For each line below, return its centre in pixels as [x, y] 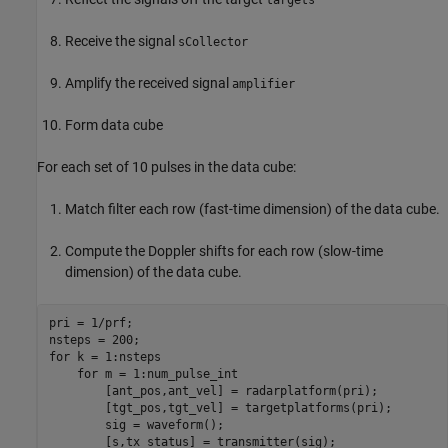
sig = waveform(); [136, 425]
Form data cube [114, 124]
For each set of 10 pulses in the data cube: [166, 166]
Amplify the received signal [148, 82]
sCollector [213, 41]
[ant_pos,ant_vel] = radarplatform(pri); [213, 391]
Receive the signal [121, 40]
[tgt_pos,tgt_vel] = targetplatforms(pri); [220, 408]
